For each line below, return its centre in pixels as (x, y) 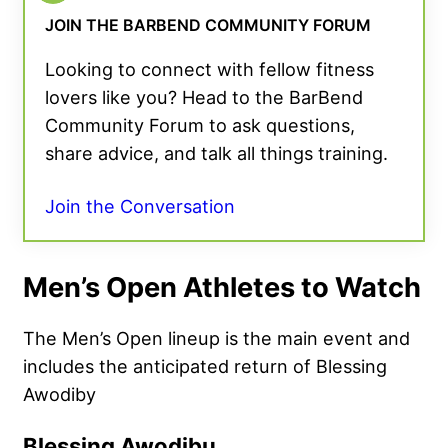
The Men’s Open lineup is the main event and (216, 338)
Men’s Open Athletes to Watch (222, 288)
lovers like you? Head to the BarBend (204, 97)
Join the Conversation (140, 206)
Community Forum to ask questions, (200, 125)
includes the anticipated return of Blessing (205, 366)
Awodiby (59, 394)
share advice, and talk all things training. (216, 153)
